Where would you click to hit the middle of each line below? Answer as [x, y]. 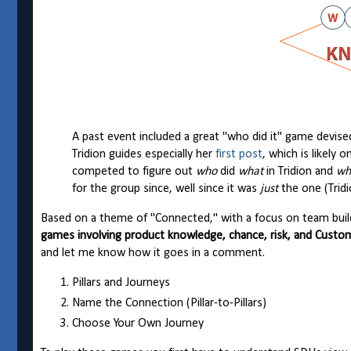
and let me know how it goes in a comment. [153, 253]
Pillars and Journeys [121, 283]
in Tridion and [301, 172]
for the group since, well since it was [166, 189]
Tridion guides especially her [144, 155]
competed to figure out [134, 172]
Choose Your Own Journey [138, 324]
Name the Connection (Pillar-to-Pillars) [169, 304]
